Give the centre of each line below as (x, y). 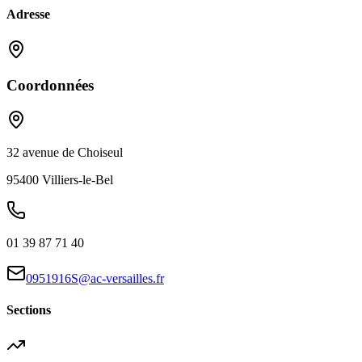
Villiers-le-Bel (78, 180)
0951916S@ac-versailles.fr (95, 279)
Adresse (28, 15)
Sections (29, 310)
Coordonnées (50, 86)
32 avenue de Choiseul (65, 153)
